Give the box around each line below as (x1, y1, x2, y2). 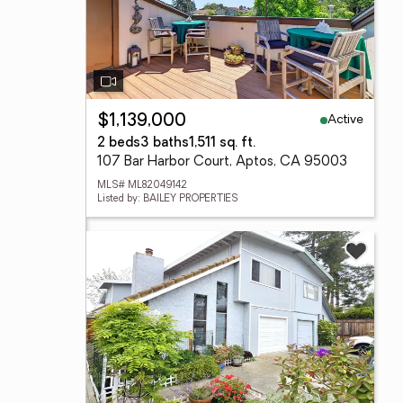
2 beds (97, 137, 140, 150)
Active (327, 112, 363, 127)
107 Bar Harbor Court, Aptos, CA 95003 (97, 156, 347, 169)
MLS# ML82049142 (97, 181, 187, 191)
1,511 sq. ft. (189, 137, 255, 150)
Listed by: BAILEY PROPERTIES (97, 194, 237, 204)
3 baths (140, 137, 189, 150)
